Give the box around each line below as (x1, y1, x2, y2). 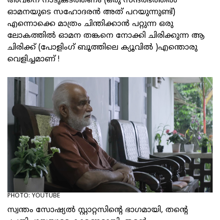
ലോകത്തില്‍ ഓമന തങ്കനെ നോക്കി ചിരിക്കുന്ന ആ (7, 31, 205, 41)
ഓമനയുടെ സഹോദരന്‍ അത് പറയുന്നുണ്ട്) (7, 7, 175, 18)
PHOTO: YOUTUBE (7, 192, 60, 200)
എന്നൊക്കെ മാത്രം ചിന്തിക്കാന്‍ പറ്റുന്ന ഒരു (7, 19, 173, 29)
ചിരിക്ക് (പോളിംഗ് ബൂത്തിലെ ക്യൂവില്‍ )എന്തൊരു (7, 43, 197, 53)
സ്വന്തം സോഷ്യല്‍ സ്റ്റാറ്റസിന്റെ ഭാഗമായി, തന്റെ (7, 205, 188, 216)
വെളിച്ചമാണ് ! (7, 55, 62, 65)
